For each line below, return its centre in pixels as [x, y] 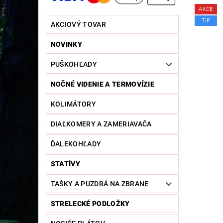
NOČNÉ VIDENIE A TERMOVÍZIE [103, 84]
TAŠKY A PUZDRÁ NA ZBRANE [100, 184]
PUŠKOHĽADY [74, 64]
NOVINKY [66, 45]
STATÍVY [65, 164]
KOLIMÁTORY [73, 104]
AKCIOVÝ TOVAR [78, 25]
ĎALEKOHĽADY [76, 144]
